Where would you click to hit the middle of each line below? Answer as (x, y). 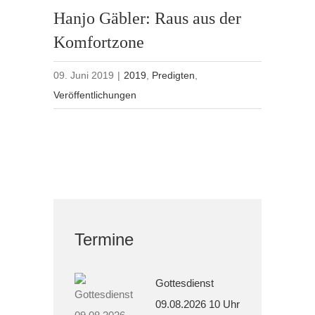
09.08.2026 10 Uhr (198, 304)
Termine (104, 240)
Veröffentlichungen (95, 95)
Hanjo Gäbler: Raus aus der (148, 19)
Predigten (174, 76)
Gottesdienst (185, 283)
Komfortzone (99, 43)
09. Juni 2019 (84, 76)
